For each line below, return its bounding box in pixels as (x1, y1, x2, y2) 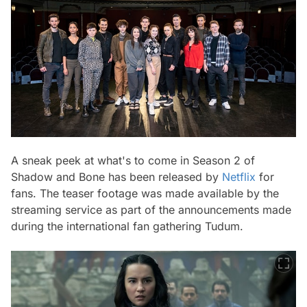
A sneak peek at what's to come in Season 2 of (11, 153, 255, 167)
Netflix (222, 169, 256, 184)
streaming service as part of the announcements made (11, 202, 291, 217)
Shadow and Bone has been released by (11, 169, 222, 184)
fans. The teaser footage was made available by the (11, 186, 279, 200)
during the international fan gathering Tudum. (11, 219, 243, 233)
